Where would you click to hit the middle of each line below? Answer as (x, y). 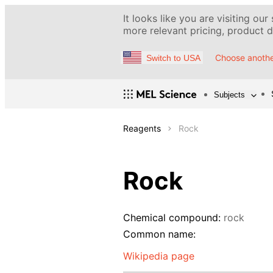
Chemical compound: (172, 218)
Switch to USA (173, 58)
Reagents (142, 129)
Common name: (159, 234)
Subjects (229, 94)
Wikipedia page (159, 256)
